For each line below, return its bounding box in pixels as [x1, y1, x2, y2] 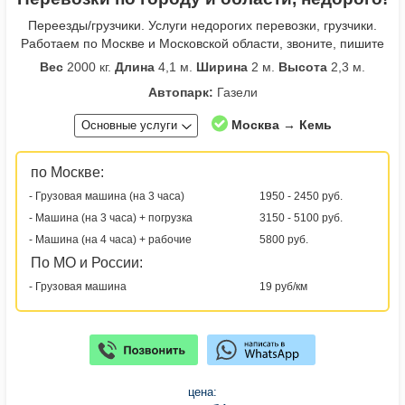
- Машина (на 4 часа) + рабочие [29, 232, 192, 246]
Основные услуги [80, 118, 177, 132]
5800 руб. [259, 232, 308, 246]
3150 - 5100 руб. [259, 211, 343, 224]
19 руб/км [259, 279, 307, 293]
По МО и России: [31, 254, 143, 270]
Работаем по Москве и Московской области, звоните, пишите [21, 35, 384, 51]
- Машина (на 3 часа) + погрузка [29, 211, 193, 224]
